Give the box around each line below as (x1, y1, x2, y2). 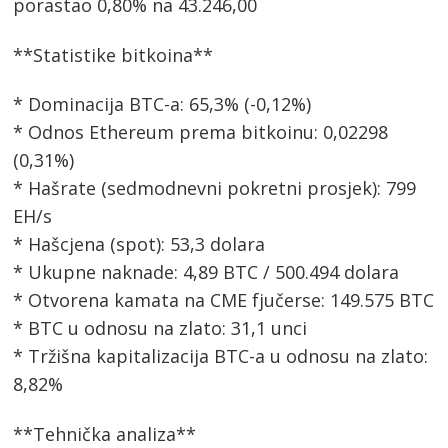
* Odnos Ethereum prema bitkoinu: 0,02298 (13, 120, 389, 145)
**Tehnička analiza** (13, 421, 197, 446)
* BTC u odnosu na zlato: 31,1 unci (13, 316, 308, 341)
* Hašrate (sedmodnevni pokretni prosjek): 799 (13, 176, 417, 201)
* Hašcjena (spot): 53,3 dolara (13, 232, 266, 257)
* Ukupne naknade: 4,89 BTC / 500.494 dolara (13, 260, 400, 285)
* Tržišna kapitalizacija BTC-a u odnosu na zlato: (13, 344, 429, 369)
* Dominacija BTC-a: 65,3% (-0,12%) (13, 92, 312, 117)
